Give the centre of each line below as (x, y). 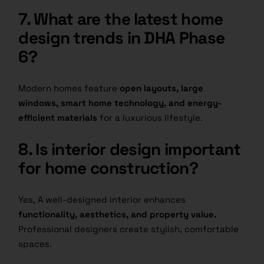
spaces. (35, 244)
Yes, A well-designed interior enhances (102, 200)
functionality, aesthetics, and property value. (118, 214)
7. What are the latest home (121, 19)
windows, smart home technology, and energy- (120, 103)
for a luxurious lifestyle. (150, 118)
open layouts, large (162, 88)
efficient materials (58, 118)
